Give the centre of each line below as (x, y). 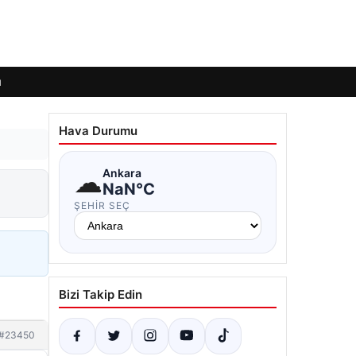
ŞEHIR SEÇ (102, 205)
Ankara (122, 172)
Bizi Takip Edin (101, 294)
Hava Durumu (98, 131)
